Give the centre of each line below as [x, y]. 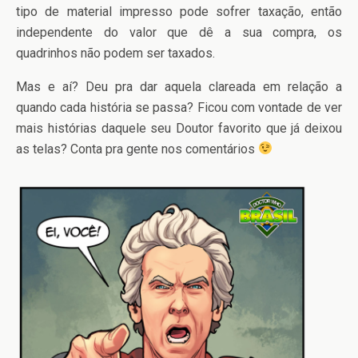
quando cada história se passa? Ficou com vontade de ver [179, 107]
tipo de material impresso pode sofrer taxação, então [179, 11]
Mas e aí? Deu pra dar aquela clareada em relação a [179, 86]
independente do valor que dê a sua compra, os [179, 32]
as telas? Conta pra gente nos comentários [137, 149]
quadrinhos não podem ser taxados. [115, 53]
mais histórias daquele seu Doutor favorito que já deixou [179, 128]
